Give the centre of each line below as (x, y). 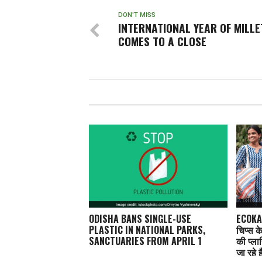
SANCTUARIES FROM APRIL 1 (145, 241)
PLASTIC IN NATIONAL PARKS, (147, 230)
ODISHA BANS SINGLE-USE (140, 218)
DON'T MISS (137, 15)
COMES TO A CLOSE (162, 41)
